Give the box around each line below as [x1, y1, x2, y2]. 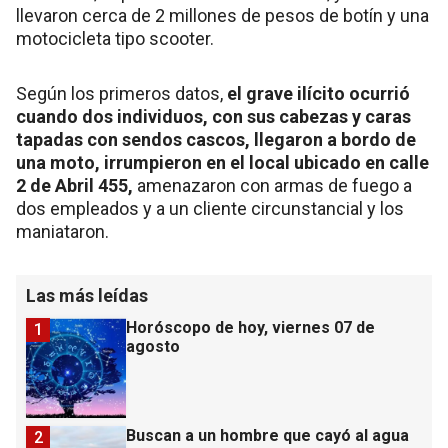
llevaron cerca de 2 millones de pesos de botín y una [16, 5, 429, 27]
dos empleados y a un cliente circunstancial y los [16, 198, 404, 220]
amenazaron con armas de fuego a [137, 175, 412, 197]
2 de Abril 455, [16, 175, 137, 197]
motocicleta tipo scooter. [16, 28, 214, 50]
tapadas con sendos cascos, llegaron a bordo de [16, 129, 416, 151]
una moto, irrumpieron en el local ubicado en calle [16, 152, 429, 174]
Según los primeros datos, [16, 83, 227, 105]
